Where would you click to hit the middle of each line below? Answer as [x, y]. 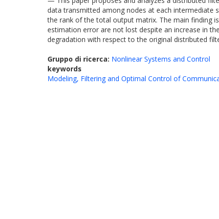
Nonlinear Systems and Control [161, 59]
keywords [65, 69]
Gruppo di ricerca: [79, 59]
